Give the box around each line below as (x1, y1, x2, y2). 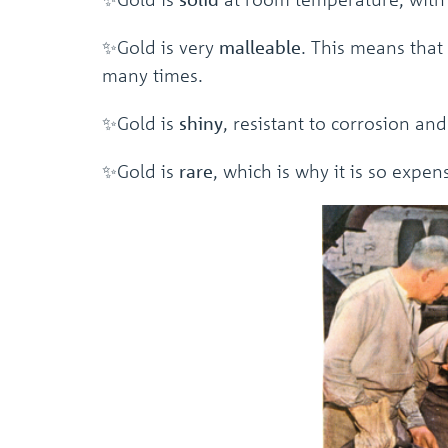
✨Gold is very (102, 35, 219, 58)
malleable (219, 35, 301, 58)
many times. (102, 63, 203, 86)
